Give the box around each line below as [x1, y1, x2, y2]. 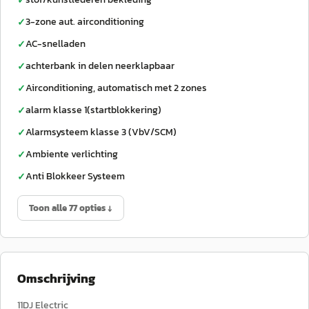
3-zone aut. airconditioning [26, 14, 144, 29]
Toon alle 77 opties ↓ [29, 201, 112, 215]
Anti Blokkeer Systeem [26, 169, 125, 183]
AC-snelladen [26, 37, 86, 51]
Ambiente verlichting [26, 147, 118, 161]
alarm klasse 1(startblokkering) [26, 103, 161, 117]
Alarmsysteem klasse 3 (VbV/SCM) [26, 125, 177, 139]
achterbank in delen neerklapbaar [26, 59, 175, 73]
